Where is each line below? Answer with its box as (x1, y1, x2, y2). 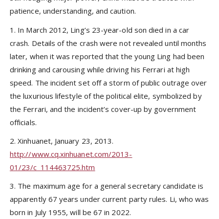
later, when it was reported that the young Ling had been (10, 51, 205, 61)
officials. (10, 117, 37, 127)
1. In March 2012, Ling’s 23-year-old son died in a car (10, 24, 190, 35)
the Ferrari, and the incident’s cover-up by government (10, 104, 197, 114)
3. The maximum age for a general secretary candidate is (10, 181, 204, 191)
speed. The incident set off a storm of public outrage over (10, 77, 207, 88)
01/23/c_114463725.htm (10, 162, 95, 172)
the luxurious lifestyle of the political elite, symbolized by (10, 90, 202, 101)
